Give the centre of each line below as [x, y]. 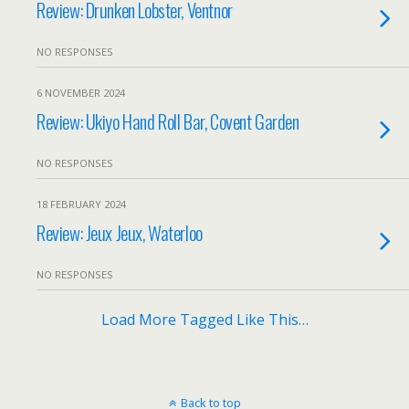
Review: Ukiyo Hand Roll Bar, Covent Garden [168, 121]
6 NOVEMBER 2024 [81, 93]
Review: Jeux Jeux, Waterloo [120, 232]
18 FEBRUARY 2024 [81, 204]
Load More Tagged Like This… [204, 320]
